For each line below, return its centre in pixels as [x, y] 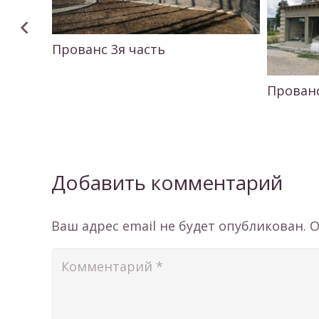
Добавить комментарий [169, 182]
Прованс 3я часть [108, 49]
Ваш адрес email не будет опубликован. [179, 226]
